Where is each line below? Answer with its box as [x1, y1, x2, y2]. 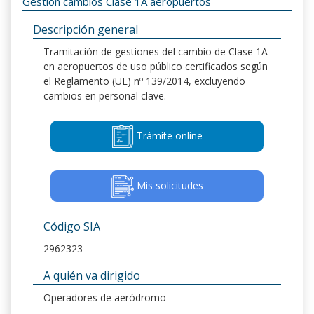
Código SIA [43, 219, 100, 235]
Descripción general [33, 21, 138, 37]
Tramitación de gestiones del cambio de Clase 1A [43, 44, 268, 58]
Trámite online [134, 128, 203, 142]
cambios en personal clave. [43, 88, 166, 102]
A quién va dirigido [43, 268, 140, 284]
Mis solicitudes [136, 178, 203, 192]
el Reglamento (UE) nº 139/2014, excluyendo [43, 74, 245, 88]
